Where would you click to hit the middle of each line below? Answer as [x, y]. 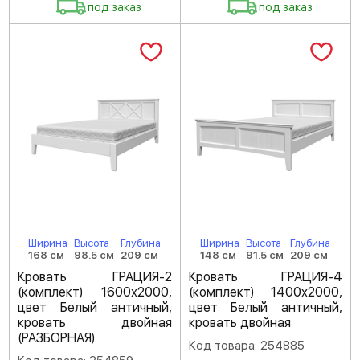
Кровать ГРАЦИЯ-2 [95, 277]
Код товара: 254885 [246, 346]
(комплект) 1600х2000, [95, 292]
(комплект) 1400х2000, [265, 292]
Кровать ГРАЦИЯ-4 [265, 277]
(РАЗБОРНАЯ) [56, 338]
